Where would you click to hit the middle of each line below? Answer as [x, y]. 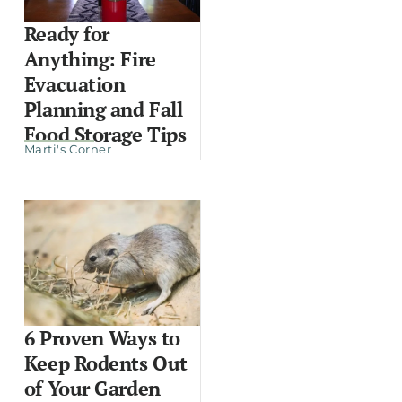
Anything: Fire [90, 58]
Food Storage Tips [105, 134]
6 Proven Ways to [102, 337]
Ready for [66, 33]
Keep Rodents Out [105, 363]
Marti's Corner [68, 149]
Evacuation [74, 83]
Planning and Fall [103, 109]
